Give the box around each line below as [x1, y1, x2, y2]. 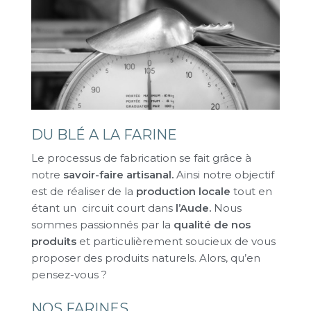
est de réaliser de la [31, 185, 133, 199]
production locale [133, 185, 230, 199]
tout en [230, 185, 272, 199]
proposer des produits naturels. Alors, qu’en [31, 251, 260, 265]
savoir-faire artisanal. [63, 168, 174, 182]
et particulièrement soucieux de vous [76, 235, 276, 249]
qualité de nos [174, 218, 251, 232]
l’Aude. [176, 201, 211, 215]
